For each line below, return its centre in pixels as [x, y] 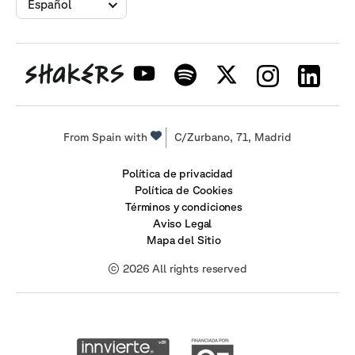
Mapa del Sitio [184, 240]
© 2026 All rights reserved [177, 269]
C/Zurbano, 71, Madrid [233, 137]
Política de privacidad [177, 174]
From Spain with [107, 137]
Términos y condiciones [184, 207]
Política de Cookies [184, 191]
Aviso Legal [184, 224]
